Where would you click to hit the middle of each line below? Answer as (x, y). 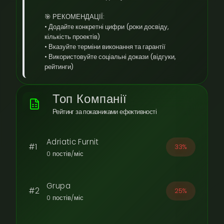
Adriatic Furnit (73, 142)
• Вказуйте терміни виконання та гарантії (105, 47)
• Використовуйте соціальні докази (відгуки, (110, 57)
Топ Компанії (90, 99)
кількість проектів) (72, 37)
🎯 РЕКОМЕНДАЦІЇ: (74, 17)
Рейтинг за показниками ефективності (104, 112)
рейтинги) (59, 67)
